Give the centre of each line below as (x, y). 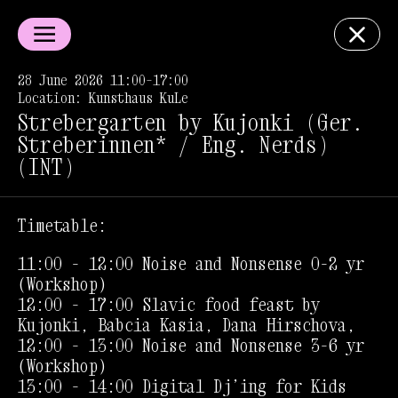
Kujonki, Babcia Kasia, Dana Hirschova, (187, 325)
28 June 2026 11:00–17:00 (103, 80)
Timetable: (62, 226)
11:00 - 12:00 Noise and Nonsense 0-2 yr (191, 264)
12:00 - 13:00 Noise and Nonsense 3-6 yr (191, 346)
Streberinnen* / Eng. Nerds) (172, 145)
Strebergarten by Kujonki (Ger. (190, 123)
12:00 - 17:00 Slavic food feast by (169, 305)
